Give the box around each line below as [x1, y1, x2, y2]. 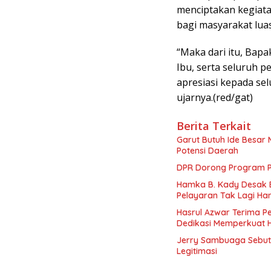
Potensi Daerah [177, 145, 238, 157]
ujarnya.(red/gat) [177, 91, 253, 105]
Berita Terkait [177, 119, 251, 134]
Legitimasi [177, 246, 217, 257]
